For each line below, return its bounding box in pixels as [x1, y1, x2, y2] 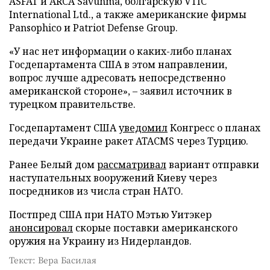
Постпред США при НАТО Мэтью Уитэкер [9, 207, 212, 221]
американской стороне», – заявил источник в [9, 84, 232, 98]
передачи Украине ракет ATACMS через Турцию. [9, 134, 248, 148]
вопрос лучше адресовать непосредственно [9, 71, 225, 84]
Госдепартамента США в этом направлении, [9, 57, 227, 71]
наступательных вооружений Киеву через [9, 171, 217, 184]
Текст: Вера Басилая [9, 253, 96, 266]
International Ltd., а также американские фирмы [9, 7, 246, 21]
